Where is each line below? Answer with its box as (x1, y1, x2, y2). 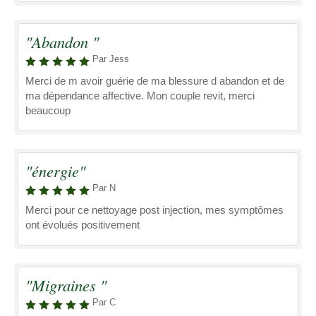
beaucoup (25, 104, 71, 116)
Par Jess (92, 54, 129, 64)
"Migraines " (25, 274, 107, 296)
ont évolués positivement (25, 219, 140, 231)
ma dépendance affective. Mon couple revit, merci (25, 90, 255, 102)
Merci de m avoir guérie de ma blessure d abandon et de (25, 75, 284, 87)
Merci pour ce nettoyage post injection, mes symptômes (25, 204, 284, 216)
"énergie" (25, 160, 85, 181)
